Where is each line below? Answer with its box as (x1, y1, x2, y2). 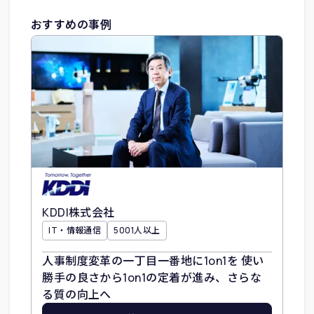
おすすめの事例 (30, 16, 112, 32)
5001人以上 (114, 224, 161, 236)
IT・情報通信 (48, 224, 102, 236)
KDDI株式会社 (42, 204, 115, 220)
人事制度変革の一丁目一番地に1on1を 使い (42, 252, 264, 268)
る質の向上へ (42, 286, 111, 302)
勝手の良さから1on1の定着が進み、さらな (42, 269, 262, 285)
